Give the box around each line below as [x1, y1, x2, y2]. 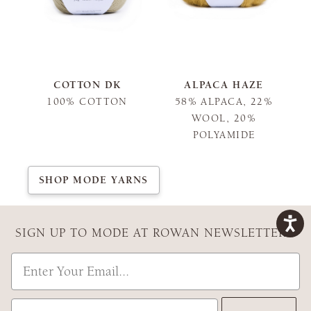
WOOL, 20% [192, 112, 256, 125]
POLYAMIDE [192, 129, 255, 142]
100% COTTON [47, 96, 128, 108]
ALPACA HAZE [184, 79, 264, 92]
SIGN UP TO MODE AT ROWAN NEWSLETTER [15, 226, 286, 241]
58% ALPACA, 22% [174, 96, 274, 108]
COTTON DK [53, 79, 121, 92]
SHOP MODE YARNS [39, 174, 149, 186]
